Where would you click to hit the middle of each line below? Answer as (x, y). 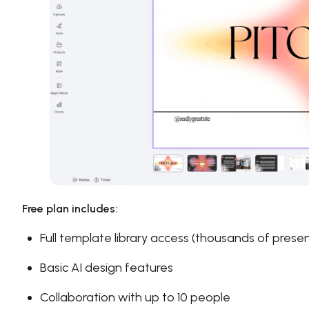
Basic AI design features (107, 267)
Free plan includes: (70, 208)
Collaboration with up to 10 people (135, 297)
